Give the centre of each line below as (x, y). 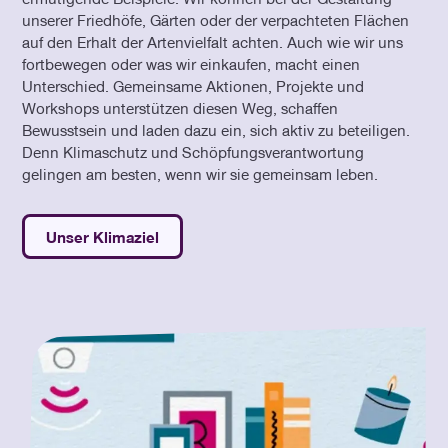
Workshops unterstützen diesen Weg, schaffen (180, 108)
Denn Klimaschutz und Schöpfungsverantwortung (193, 152)
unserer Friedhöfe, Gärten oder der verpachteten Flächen (216, 20)
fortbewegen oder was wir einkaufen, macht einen (191, 64)
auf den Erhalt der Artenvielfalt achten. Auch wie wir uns (213, 42)
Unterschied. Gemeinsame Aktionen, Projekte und (193, 86)
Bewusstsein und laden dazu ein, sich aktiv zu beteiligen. (216, 130)
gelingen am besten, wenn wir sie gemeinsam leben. (200, 174)
